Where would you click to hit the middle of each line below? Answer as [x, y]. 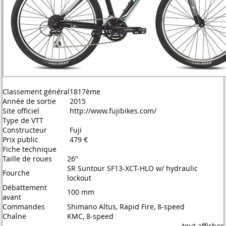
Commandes [24, 207]
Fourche [16, 173]
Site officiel [21, 111]
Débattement [25, 187]
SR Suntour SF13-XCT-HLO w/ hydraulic [132, 168]
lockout [79, 178]
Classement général [36, 92]
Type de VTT [23, 120]
